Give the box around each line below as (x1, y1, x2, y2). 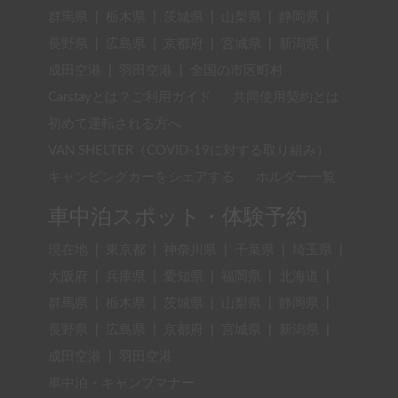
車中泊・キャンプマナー (48, 377, 195, 391)
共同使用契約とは (233, 91, 339, 105)
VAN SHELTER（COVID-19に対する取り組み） (48, 144, 330, 158)
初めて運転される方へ (48, 117, 181, 131)
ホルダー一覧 (256, 171, 336, 185)
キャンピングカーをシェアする (48, 171, 235, 185)
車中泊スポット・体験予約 (48, 207, 307, 229)
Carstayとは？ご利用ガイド (48, 91, 211, 105)
